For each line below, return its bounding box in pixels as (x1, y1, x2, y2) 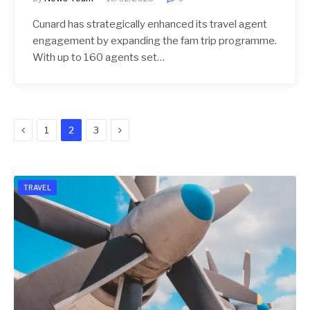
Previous (24, 122, 68, 135)
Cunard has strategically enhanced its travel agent (33, 17, 267, 30)
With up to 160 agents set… (33, 51, 165, 64)
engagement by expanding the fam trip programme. (33, 34, 277, 47)
